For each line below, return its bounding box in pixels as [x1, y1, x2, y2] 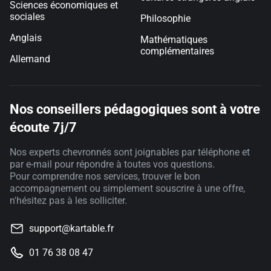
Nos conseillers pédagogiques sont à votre [10, 101, 260, 117]
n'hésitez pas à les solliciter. [10, 194, 127, 206]
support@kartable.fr [29, 222, 114, 234]
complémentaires [140, 45, 214, 57]
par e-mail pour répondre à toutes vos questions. [10, 158, 215, 170]
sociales [10, 11, 45, 22]
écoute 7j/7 [10, 119, 77, 135]
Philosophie [140, 13, 191, 24]
